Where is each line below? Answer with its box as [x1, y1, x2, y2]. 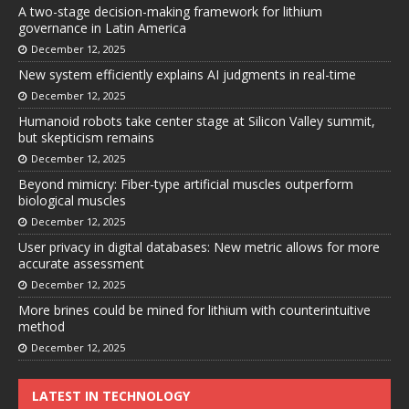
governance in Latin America [18, 19, 186, 37]
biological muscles [18, 192, 126, 210]
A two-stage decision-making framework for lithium [18, 3, 322, 21]
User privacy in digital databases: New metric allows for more [18, 238, 380, 257]
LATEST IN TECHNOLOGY [32, 387, 190, 405]
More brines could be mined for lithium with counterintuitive [18, 301, 371, 320]
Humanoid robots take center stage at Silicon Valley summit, [18, 112, 375, 131]
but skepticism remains [18, 129, 154, 147]
